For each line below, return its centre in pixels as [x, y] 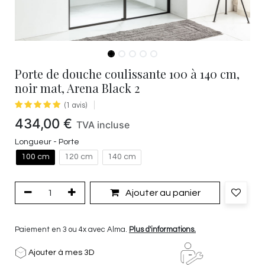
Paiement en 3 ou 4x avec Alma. [72, 229]
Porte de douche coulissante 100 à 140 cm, [127, 74]
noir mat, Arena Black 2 [77, 88]
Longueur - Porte [47, 141]
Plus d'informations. [162, 229]
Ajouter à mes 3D [60, 252]
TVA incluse [103, 125]
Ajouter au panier [162, 193]
